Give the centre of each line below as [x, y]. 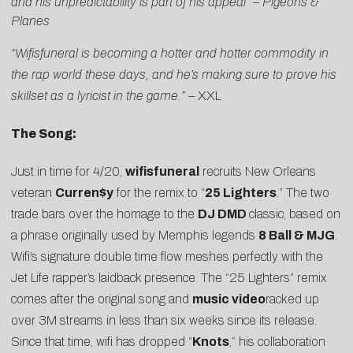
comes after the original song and [102, 299]
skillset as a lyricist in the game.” [98, 95]
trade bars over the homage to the [104, 214]
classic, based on [295, 214]
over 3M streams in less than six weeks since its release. [164, 321]
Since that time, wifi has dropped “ [102, 342]
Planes [30, 20]
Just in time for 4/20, [68, 172]
